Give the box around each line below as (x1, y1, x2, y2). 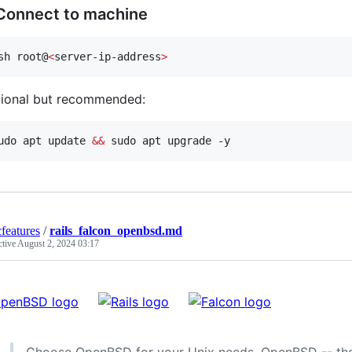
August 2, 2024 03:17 (17, 238, 99, 249)
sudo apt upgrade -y (104, 134, 230, 147)
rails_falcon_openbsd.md (49, 224, 182, 237)
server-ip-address (54, 50, 161, 63)
